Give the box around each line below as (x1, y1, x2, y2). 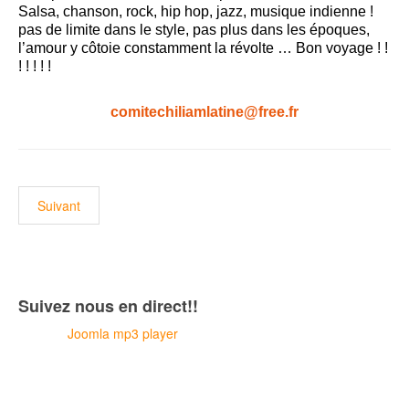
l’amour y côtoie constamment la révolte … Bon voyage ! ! (18, 40, 388, 56)
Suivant (37, 196, 80, 215)
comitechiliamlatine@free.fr (110, 104, 299, 120)
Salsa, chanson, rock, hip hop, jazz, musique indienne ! (18, 4, 373, 19)
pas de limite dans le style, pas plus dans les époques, (18, 22, 370, 37)
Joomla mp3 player (68, 324, 178, 342)
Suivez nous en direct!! (18, 294, 198, 318)
